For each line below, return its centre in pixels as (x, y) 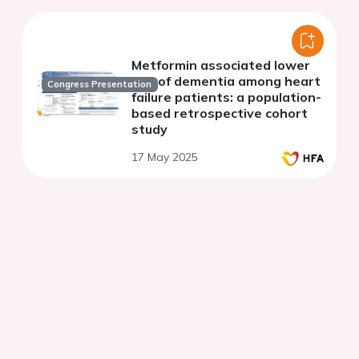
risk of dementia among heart (226, 81)
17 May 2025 (165, 157)
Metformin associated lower (221, 65)
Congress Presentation (100, 85)
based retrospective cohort (220, 113)
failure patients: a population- (226, 97)
